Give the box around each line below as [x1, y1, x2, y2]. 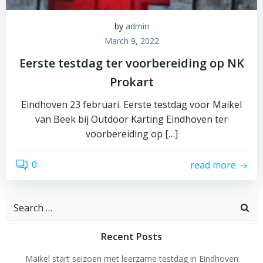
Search [6, 195, 36, 208]
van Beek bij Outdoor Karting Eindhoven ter [35, 112, 228, 126]
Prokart [109, 73, 154, 90]
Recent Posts [101, 230, 162, 243]
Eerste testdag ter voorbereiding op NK [19, 55, 244, 71]
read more [190, 159, 236, 172]
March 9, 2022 [104, 35, 159, 46]
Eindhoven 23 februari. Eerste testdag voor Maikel [21, 97, 242, 111]
